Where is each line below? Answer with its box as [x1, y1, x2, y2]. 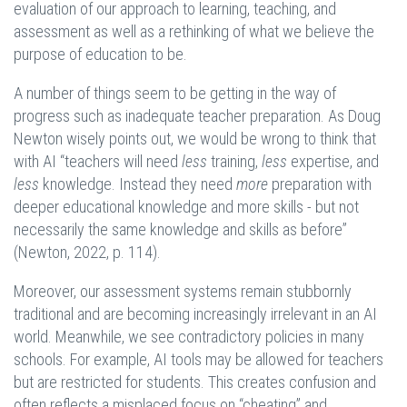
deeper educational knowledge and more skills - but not [14, 197, 359, 217]
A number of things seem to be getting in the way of [14, 84, 336, 104]
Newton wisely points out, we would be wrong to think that [14, 129, 376, 149]
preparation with [268, 174, 372, 194]
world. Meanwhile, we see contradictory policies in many [14, 327, 364, 347]
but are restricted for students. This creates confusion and [14, 372, 376, 392]
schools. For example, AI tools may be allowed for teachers [14, 350, 383, 370]
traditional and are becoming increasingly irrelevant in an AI [14, 304, 377, 324]
